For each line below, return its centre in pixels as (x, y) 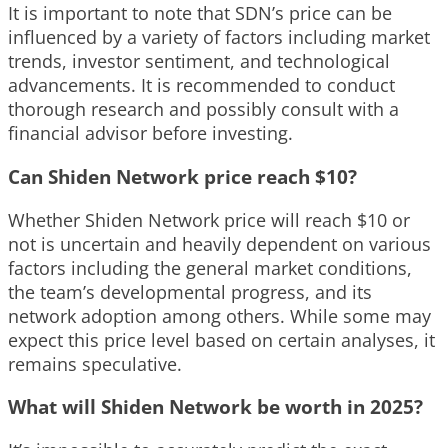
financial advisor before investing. (150, 133)
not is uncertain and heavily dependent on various (219, 243)
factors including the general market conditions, (210, 267)
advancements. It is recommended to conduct (201, 85)
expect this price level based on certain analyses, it (221, 339)
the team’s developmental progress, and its (190, 291)
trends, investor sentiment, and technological (199, 61)
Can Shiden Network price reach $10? (182, 176)
